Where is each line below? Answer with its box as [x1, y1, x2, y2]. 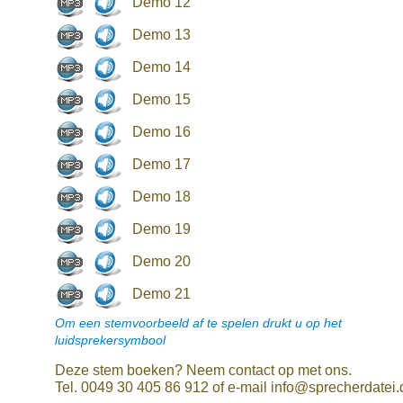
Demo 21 [132, 285, 191, 301]
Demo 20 [132, 253, 191, 269]
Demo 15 [132, 91, 191, 107]
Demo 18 [132, 188, 191, 204]
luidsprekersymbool [55, 334, 166, 347]
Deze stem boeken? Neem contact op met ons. [55, 362, 352, 378]
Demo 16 [132, 123, 191, 139]
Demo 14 [132, 58, 191, 75]
